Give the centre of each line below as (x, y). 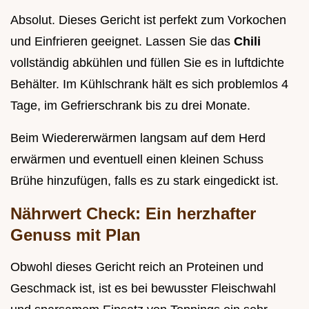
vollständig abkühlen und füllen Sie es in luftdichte (147, 62)
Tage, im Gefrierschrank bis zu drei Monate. (130, 105)
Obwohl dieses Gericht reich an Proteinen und (137, 267)
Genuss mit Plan (76, 235)
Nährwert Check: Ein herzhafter (133, 213)
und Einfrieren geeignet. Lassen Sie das (122, 41)
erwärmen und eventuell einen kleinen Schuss (137, 159)
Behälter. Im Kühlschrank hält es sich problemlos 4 (149, 84)
